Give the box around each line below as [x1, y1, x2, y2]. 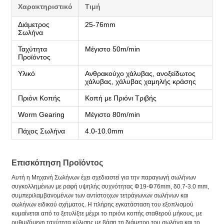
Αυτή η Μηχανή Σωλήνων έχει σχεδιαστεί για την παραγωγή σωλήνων [11, 173, 196, 181]
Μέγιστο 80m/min [85, 110, 140, 118]
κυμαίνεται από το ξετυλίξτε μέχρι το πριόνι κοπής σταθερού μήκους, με [11, 209, 202, 217]
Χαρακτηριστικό [18, 2, 72, 10]
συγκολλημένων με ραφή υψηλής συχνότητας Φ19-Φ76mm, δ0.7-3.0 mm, [11, 182, 209, 190]
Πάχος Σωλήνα [18, 126, 65, 135]
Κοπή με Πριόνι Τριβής [85, 93, 156, 102]
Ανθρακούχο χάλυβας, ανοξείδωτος [85, 69, 195, 77]
